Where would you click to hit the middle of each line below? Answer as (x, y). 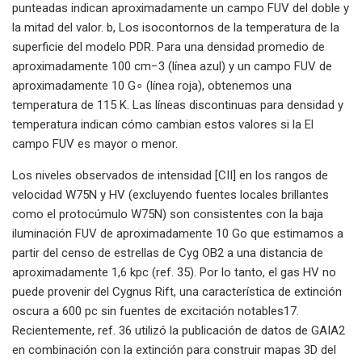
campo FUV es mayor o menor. (95, 143)
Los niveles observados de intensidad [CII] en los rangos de (170, 175)
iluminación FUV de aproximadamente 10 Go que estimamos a (178, 233)
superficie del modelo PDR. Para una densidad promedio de (168, 46)
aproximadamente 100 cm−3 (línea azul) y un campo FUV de (172, 66)
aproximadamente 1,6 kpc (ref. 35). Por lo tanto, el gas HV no (174, 272)
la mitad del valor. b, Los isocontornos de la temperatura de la (176, 27)
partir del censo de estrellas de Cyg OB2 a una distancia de (168, 253)
